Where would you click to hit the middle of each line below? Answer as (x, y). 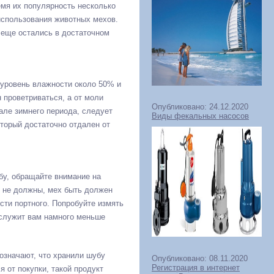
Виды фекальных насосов (200, 116)
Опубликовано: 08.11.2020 (200, 258)
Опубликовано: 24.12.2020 (200, 107)
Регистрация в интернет (196, 267)
